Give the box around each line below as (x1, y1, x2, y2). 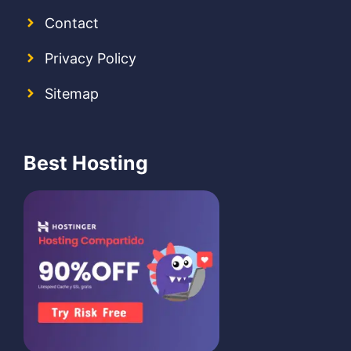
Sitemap (45, 85, 99, 102)
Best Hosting (24, 150, 148, 175)
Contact (45, 14, 99, 31)
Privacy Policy (45, 49, 136, 67)
